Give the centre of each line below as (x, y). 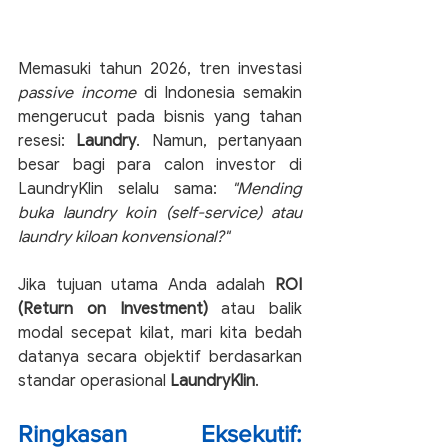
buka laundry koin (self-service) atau (160, 212)
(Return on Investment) (113, 308)
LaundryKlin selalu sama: (125, 188)
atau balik (254, 308)
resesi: (47, 140)
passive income (77, 92)
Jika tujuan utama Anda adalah (146, 284)
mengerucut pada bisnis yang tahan (160, 116)
